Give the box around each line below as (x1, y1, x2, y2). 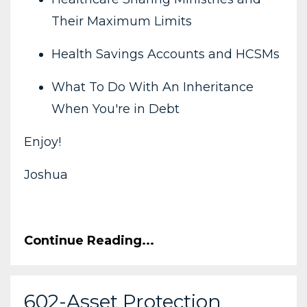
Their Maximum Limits (51, 14, 192, 29)
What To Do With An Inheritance (51, 79, 254, 95)
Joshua (24, 167, 68, 183)
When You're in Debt (51, 101, 180, 117)
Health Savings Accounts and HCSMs (51, 47, 280, 62)
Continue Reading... (24, 233, 154, 249)
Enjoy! (24, 134, 61, 150)
